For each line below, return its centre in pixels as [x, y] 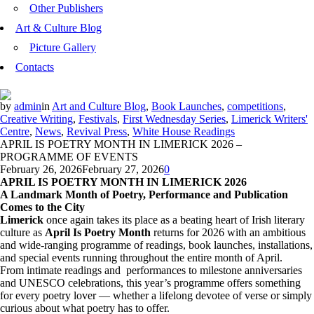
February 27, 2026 [123, 169]
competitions [255, 106]
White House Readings [184, 131]
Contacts [35, 67]
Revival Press [97, 131]
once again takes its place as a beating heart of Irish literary [174, 219]
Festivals [98, 118]
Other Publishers [66, 8]
